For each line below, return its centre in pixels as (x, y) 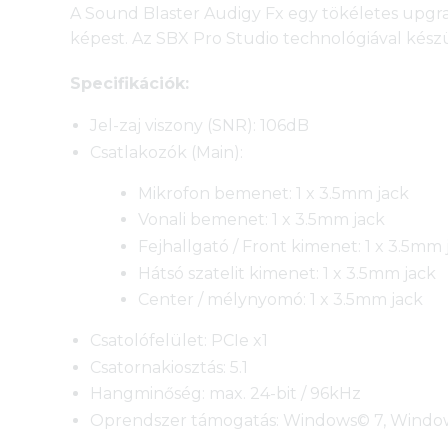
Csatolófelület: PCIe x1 (179, 341)
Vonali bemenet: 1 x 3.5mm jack (262, 220)
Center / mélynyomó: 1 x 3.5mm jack (281, 300)
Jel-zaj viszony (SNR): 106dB (200, 126)
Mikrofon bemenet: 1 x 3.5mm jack (274, 193)
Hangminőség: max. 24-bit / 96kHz (226, 394)
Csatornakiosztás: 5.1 (169, 367)
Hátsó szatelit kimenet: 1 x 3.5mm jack (287, 273)
